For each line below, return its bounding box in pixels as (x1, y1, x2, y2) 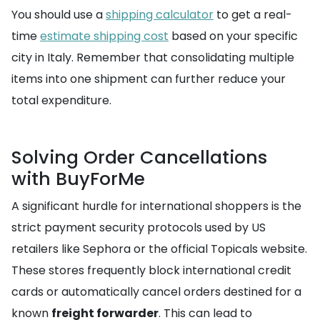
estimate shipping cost (40, 28, 169, 44)
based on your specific (169, 28, 298, 44)
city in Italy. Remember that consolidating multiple (11, 49, 294, 66)
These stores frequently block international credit (11, 262, 291, 279)
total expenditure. (11, 92, 111, 109)
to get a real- (214, 6, 292, 23)
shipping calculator (106, 6, 214, 23)
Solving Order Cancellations (11, 145, 267, 170)
